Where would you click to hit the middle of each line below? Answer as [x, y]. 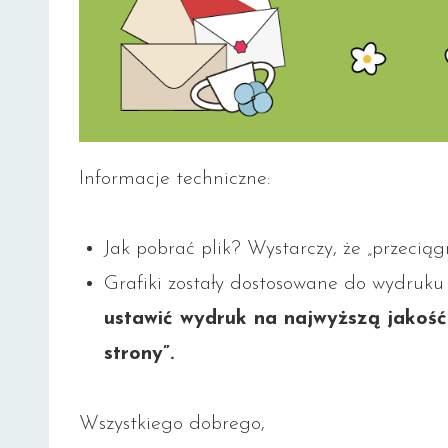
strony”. [139, 354]
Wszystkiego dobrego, [172, 424]
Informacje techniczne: [175, 179]
